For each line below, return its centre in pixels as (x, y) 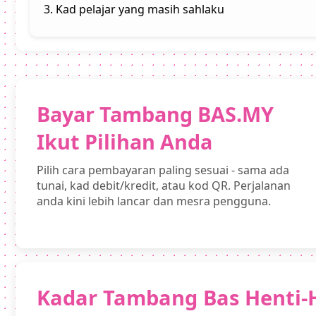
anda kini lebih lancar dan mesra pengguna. (154, 201)
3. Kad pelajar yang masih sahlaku (134, 10)
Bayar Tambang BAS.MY (155, 114)
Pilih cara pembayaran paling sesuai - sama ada (163, 170)
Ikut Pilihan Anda (124, 142)
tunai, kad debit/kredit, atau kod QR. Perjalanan (164, 186)
